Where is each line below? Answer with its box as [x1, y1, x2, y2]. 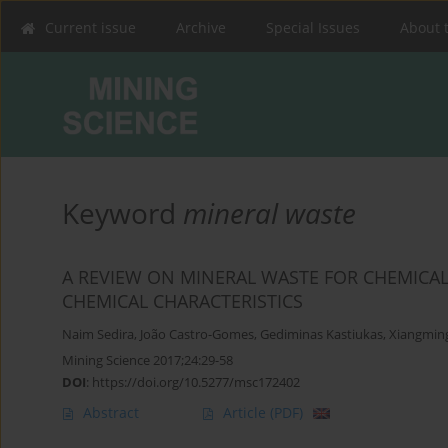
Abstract [83, 403, 139, 423]
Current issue [45, 18, 136, 37]
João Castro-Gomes [140, 326, 254, 344]
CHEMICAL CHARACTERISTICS [62, 289, 303, 314]
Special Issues [266, 18, 360, 37]
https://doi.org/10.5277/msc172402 [92, 373, 300, 392]
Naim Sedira [62, 326, 134, 344]
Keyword [62, 194, 183, 233]
